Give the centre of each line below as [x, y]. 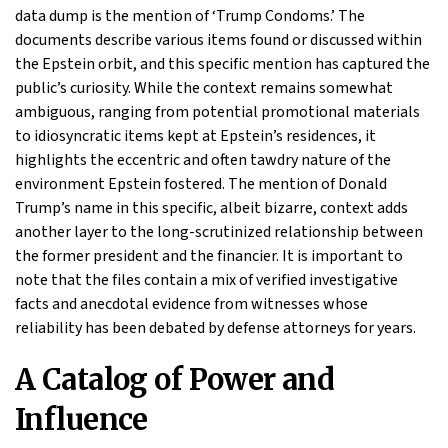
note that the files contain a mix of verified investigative [206, 279]
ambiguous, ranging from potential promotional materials [217, 111]
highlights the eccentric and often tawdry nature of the [203, 159]
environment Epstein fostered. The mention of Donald [201, 183]
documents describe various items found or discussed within [218, 39]
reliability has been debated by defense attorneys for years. [215, 327]
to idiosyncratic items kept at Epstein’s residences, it [195, 135]
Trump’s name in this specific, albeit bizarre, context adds [211, 207]
